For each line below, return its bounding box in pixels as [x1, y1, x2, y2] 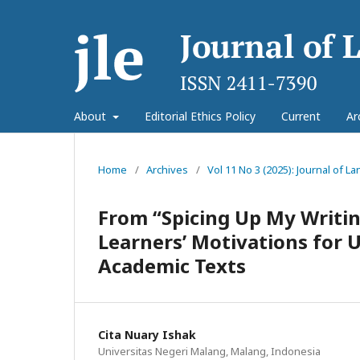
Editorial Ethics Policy [144, 108, 256, 124]
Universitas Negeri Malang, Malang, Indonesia [98, 344, 321, 358]
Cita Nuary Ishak [98, 327, 196, 342]
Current [280, 108, 321, 124]
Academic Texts [98, 252, 246, 279]
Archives [146, 162, 188, 177]
